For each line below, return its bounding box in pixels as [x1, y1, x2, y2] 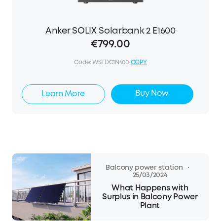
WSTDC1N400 [92, 60, 129, 66]
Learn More [41, 90, 85, 98]
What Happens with [111, 184, 188, 192]
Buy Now [135, 90, 169, 98]
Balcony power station [105, 165, 183, 171]
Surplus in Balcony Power [102, 193, 198, 201]
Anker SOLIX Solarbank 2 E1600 [45, 27, 176, 36]
